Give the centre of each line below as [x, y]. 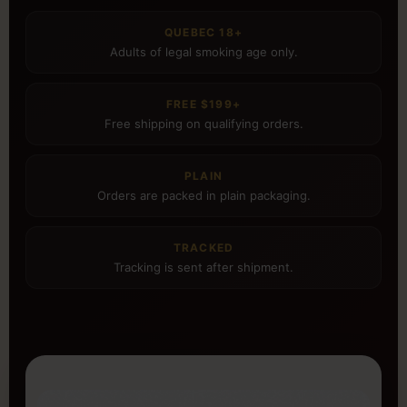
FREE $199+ [203, 104]
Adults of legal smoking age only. [203, 52]
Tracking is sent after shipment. [203, 268]
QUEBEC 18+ [203, 33]
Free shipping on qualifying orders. [203, 124]
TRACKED [203, 248]
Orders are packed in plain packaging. [203, 196]
